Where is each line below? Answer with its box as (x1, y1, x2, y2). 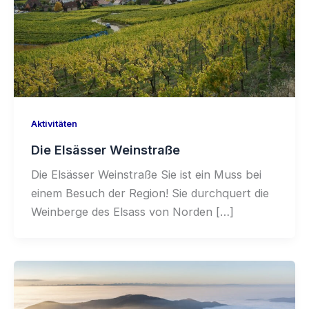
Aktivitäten (30, 119, 77, 130)
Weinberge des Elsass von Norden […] (30, 204, 234, 219)
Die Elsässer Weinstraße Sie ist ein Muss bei (30, 167, 261, 181)
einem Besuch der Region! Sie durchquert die (30, 186, 269, 200)
